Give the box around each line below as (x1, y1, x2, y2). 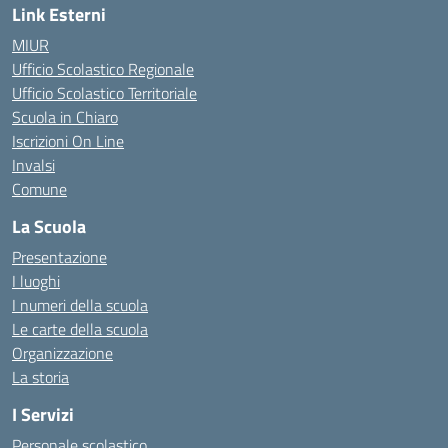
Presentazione (12, 245, 107, 269)
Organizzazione (12, 341, 113, 365)
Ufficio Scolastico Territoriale (12, 81, 197, 105)
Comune (12, 177, 67, 201)
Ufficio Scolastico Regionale (12, 57, 194, 81)
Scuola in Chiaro (12, 105, 118, 129)
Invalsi (12, 153, 55, 177)
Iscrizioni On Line (12, 129, 124, 153)
